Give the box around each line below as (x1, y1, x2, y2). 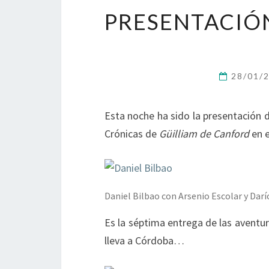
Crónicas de (104, 127, 159, 141)
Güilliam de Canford (159, 127, 249, 141)
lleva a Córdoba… (104, 234, 184, 247)
